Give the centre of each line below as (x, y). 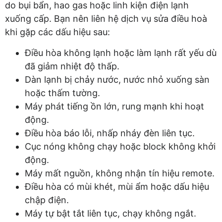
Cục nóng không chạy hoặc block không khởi (120, 146)
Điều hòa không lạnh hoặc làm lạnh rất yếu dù (121, 53)
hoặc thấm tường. (62, 93)
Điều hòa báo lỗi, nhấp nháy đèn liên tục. (110, 133)
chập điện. (47, 200)
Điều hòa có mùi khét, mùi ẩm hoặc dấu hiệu (117, 186)
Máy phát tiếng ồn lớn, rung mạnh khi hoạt (114, 106)
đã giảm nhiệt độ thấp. (72, 66)
